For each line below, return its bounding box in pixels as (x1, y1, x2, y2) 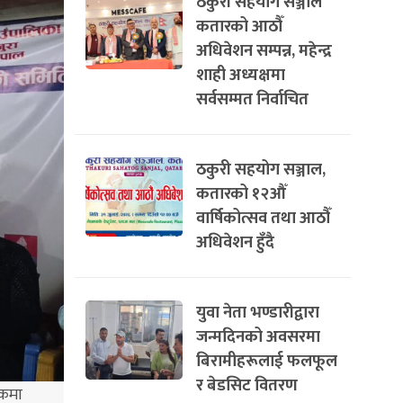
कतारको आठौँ (196, 13, 283, 40)
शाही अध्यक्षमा (196, 61, 285, 89)
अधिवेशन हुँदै (196, 228, 274, 256)
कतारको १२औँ (196, 180, 286, 208)
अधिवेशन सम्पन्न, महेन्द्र (196, 37, 332, 65)
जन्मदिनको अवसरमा (196, 323, 320, 351)
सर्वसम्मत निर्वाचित (196, 85, 309, 113)
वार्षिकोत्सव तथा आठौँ (196, 204, 331, 232)
